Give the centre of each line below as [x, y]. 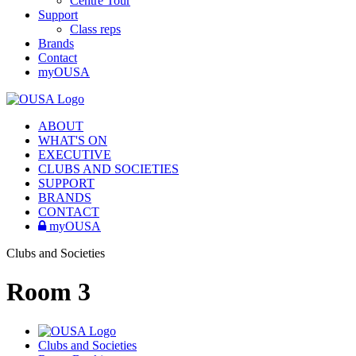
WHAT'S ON [73, 140]
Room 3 [48, 292]
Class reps [95, 29]
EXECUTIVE [75, 155]
